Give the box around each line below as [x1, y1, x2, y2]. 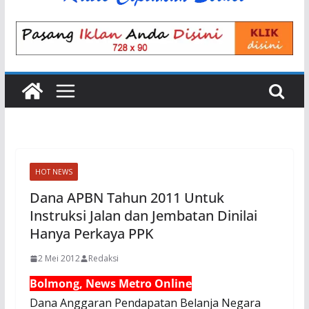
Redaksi [88, 252, 119, 265]
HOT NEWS [34, 167, 72, 177]
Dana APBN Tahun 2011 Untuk [29, 188, 224, 208]
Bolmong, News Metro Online [29, 276, 192, 292]
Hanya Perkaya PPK [29, 224, 154, 243]
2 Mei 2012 [37, 252, 80, 265]
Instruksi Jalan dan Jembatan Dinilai [29, 206, 257, 226]
